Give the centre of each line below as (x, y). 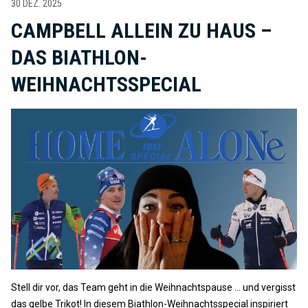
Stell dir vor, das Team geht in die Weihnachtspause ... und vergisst (153, 288)
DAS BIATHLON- (79, 58)
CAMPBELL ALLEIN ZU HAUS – (141, 31)
